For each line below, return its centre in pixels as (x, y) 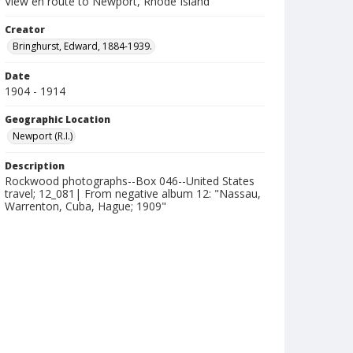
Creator (25, 30)
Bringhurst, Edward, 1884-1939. (82, 46)
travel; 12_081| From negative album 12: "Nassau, (133, 193)
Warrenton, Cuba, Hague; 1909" (85, 206)
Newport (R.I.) (43, 136)
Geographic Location (58, 119)
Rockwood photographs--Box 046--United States (130, 181)
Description (35, 166)
